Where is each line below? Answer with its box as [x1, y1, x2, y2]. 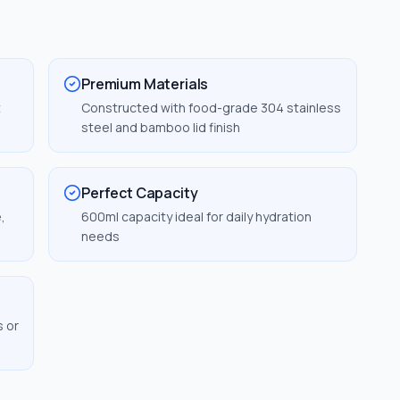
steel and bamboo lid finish [81, 119, 240, 136]
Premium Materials [81, 74, 209, 94]
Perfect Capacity [81, 183, 198, 203]
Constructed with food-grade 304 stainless [81, 99, 341, 116]
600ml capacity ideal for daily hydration [81, 208, 312, 225]
